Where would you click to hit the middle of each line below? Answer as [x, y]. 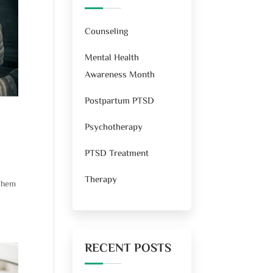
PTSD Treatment [117, 154]
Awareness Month [120, 75]
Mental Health [112, 58]
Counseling [107, 32]
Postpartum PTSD [120, 101]
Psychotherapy [114, 127]
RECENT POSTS [128, 249]
